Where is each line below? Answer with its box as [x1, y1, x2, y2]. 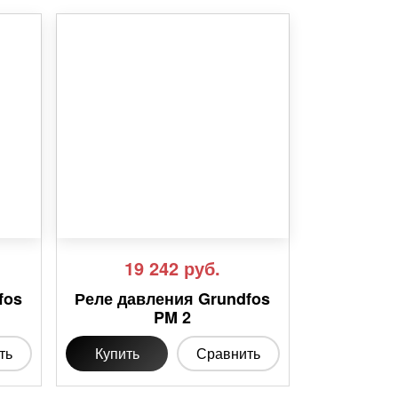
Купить [94, 343, 139, 364]
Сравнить [196, 343, 261, 364]
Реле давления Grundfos [75, 287, 271, 311]
